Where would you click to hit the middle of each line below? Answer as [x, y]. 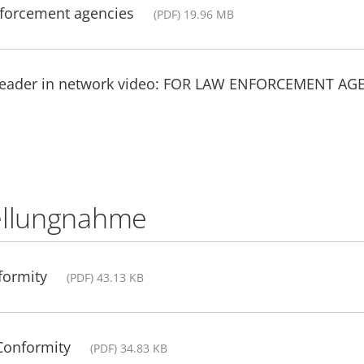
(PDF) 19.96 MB [194, 14]
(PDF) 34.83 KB [129, 348]
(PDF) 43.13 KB [105, 277]
